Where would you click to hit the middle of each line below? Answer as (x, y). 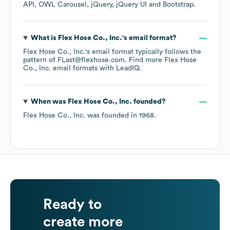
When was (49, 102)
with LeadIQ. (120, 69)
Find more (147, 60)
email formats (74, 69)
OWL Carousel (63, 5)
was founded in (112, 116)
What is (44, 38)
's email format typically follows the (143, 52)
